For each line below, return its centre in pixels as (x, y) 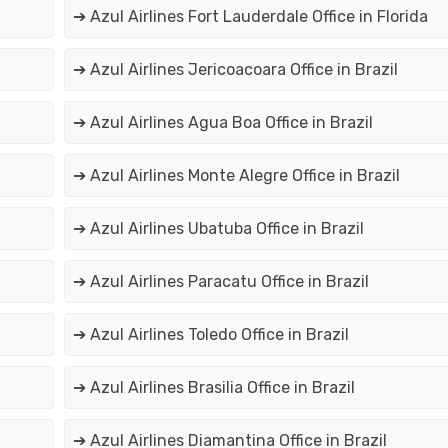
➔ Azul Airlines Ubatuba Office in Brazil (218, 229)
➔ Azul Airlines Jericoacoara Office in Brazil (235, 70)
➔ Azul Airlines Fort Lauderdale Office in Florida (250, 17)
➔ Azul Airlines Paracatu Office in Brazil (220, 282)
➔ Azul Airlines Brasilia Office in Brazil (213, 388)
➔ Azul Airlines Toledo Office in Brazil (210, 335)
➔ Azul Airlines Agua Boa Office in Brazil (222, 123)
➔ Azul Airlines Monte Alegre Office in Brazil (236, 176)
